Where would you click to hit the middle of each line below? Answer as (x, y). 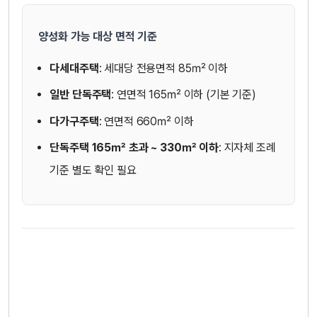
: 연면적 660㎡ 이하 (146, 121)
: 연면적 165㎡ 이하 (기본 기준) (184, 95)
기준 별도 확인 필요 (93, 171)
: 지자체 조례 (247, 148)
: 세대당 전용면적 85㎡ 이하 (163, 68)
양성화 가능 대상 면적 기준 (98, 37)
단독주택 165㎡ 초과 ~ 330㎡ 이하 (134, 148)
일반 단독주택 (81, 95)
